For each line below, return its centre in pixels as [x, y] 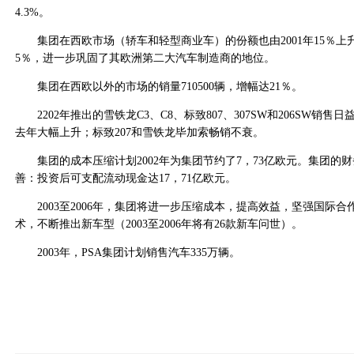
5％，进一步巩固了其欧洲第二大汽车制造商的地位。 [145, 58]
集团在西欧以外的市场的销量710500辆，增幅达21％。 [159, 87]
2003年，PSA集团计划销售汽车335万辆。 [128, 252]
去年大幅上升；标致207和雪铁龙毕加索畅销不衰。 [139, 132]
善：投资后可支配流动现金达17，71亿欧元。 [126, 178]
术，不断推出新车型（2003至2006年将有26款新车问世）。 [159, 224]
